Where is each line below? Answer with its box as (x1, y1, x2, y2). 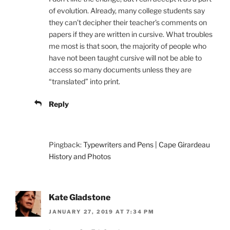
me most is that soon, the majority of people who (49, 41, 206, 50)
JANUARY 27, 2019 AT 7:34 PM (49, 208, 155, 215)
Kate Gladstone (49, 192, 110, 202)
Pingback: (49, 140, 83, 149)
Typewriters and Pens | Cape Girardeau (83, 140, 210, 149)
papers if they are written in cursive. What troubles (49, 29, 213, 39)
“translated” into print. (49, 76, 120, 86)
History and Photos (49, 151, 111, 161)
